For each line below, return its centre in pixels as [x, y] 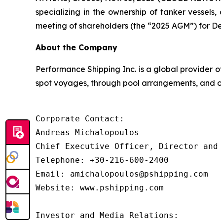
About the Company [76, 47]
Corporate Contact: [80, 118]
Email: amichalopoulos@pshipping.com [122, 174]
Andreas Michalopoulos [87, 132]
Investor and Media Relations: [107, 215]
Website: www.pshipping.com [100, 187]
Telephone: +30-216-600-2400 [102, 160]
